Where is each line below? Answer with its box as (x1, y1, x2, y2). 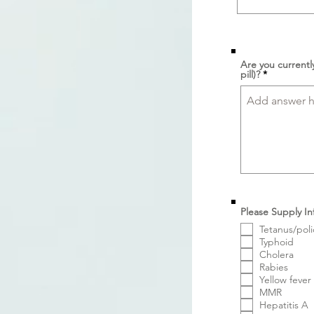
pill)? (240, 68, 263, 81)
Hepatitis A (259, 299, 308, 311)
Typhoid (259, 235, 294, 248)
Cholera (259, 248, 294, 261)
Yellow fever (259, 273, 311, 286)
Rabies (259, 261, 288, 273)
